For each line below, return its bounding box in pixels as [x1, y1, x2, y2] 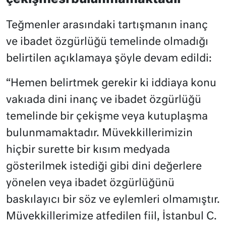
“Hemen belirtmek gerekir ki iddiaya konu [6, 78, 216, 89]
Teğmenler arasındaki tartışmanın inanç [6, 20, 208, 31]
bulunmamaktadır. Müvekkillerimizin [6, 128, 193, 139]
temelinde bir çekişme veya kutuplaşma [6, 111, 208, 123]
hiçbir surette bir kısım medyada [6, 145, 170, 156]
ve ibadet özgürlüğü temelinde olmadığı [6, 37, 208, 48]
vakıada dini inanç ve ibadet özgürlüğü [6, 95, 201, 106]
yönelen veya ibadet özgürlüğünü [6, 178, 175, 189]
